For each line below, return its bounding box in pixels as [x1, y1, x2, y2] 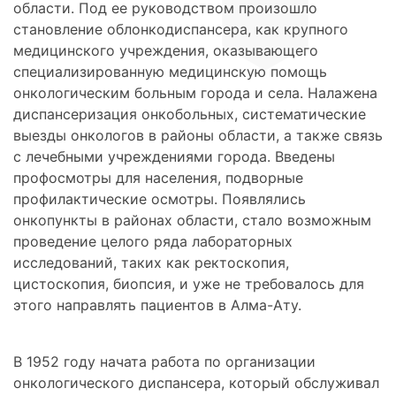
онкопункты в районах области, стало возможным [13, 210, 371, 229]
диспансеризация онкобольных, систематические [13, 104, 366, 123]
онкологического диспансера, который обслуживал [13, 373, 379, 392]
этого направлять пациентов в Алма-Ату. [13, 295, 301, 314]
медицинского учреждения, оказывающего [13, 41, 318, 59]
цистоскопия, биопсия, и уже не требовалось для [13, 274, 364, 293]
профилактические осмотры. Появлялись [13, 189, 306, 208]
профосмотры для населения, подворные [13, 168, 303, 187]
